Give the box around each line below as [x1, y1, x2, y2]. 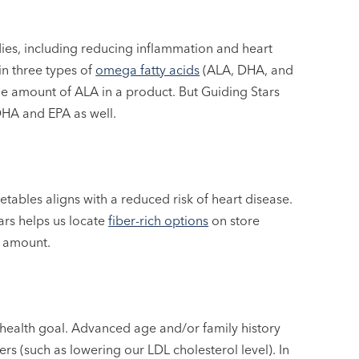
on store [208, 212, 260, 228]
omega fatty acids [95, 61, 200, 78]
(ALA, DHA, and [200, 61, 294, 78]
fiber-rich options [108, 212, 209, 228]
